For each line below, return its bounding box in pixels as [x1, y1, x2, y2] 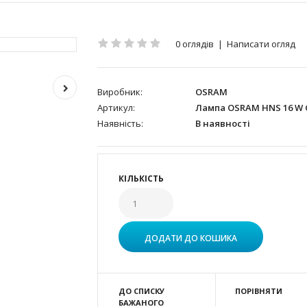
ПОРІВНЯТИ [235, 286, 283, 296]
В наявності [193, 117, 250, 130]
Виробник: [97, 86, 143, 98]
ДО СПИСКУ [118, 286, 164, 296]
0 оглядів [175, 38, 214, 50]
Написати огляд [226, 38, 295, 50]
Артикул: [97, 101, 135, 114]
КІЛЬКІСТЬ [118, 173, 164, 184]
